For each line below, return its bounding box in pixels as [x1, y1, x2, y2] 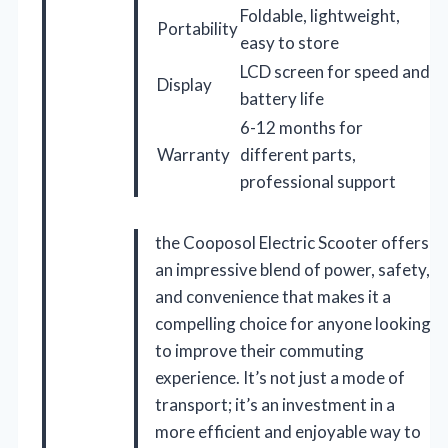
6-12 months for [240, 117, 363, 139]
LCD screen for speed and [240, 61, 430, 83]
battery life [240, 88, 324, 110]
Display [157, 74, 212, 96]
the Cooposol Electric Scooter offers [155, 232, 429, 254]
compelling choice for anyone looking [155, 313, 431, 335]
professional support [240, 171, 396, 193]
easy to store [240, 32, 339, 54]
